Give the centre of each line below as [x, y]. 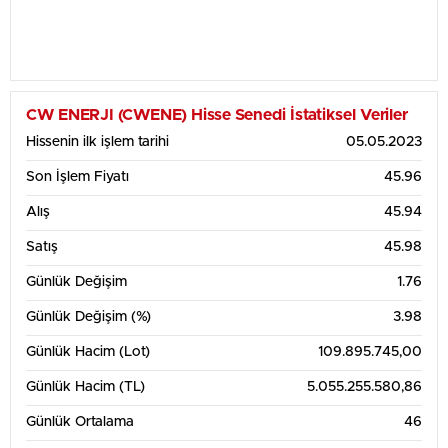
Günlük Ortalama [80, 422]
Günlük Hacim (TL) [85, 387]
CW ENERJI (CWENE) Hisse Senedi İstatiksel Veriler [217, 115]
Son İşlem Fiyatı [77, 177]
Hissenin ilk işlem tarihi [97, 142]
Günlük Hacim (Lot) [88, 352]
